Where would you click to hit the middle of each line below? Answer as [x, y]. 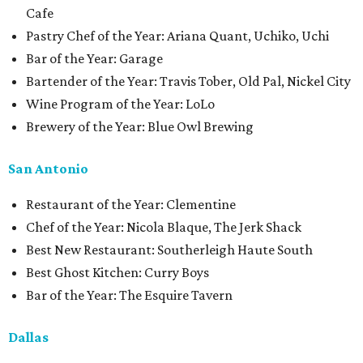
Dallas [28, 337]
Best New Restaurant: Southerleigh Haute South [169, 250]
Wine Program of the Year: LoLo [120, 104]
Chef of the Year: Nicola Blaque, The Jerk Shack [164, 227]
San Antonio [48, 169]
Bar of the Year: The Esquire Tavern [129, 295]
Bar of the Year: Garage [94, 58]
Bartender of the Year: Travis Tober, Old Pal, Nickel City [188, 81]
